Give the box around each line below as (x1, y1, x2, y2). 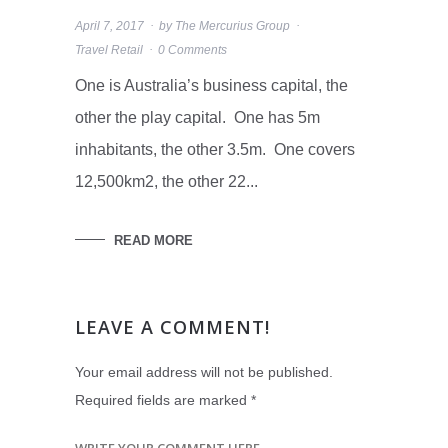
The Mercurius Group (174, 19, 290, 33)
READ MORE (113, 233, 193, 248)
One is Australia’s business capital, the (74, 77, 348, 94)
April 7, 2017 (74, 19, 144, 33)
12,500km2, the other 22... (74, 173, 258, 190)
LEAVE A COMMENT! (74, 315, 270, 339)
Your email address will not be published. (74, 364, 333, 380)
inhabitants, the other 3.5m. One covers (74, 141, 355, 158)
